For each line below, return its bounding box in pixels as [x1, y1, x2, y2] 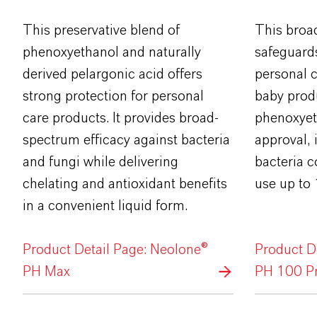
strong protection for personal [23, 89, 204, 104]
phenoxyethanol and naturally [23, 45, 201, 60]
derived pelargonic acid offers [23, 67, 202, 82]
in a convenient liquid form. [23, 199, 188, 214]
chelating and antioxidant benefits [23, 177, 227, 192]
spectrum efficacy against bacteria [23, 133, 230, 148]
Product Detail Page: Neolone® [23, 243, 208, 258]
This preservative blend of [23, 23, 180, 38]
